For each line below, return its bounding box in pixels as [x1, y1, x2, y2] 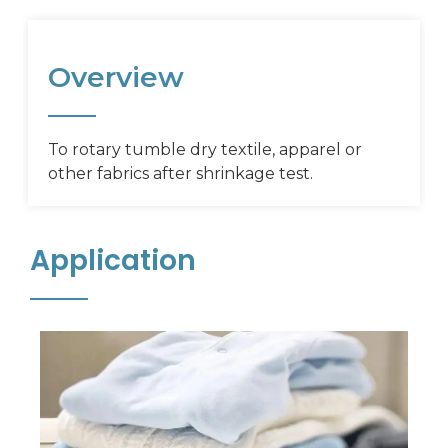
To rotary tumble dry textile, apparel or [47, 139, 362, 159]
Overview [47, 59, 184, 94]
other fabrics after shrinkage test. [47, 163, 313, 183]
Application [29, 240, 196, 280]
